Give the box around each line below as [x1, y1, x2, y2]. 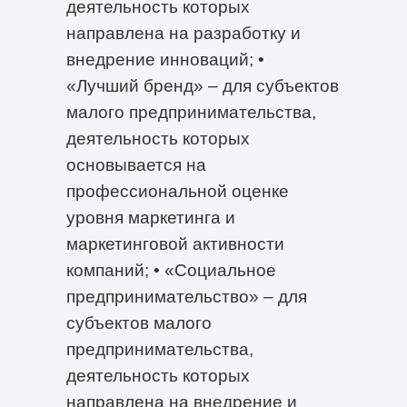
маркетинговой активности [65, 233, 284, 253]
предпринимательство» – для [65, 285, 307, 306]
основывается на [65, 154, 206, 174]
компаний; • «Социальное [65, 259, 276, 280]
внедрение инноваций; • [65, 48, 264, 69]
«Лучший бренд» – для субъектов [65, 74, 339, 95]
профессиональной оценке [65, 180, 289, 201]
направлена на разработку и [65, 22, 301, 43]
